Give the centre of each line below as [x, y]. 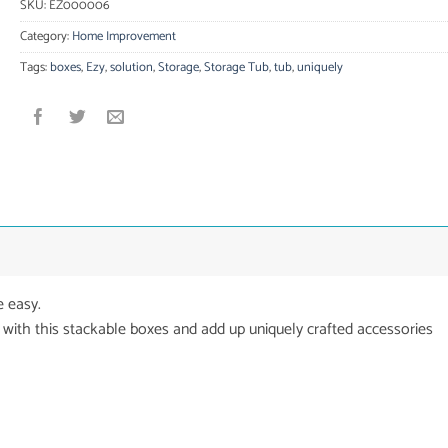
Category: [45, 36]
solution [131, 67]
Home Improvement [123, 36]
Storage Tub [236, 67]
